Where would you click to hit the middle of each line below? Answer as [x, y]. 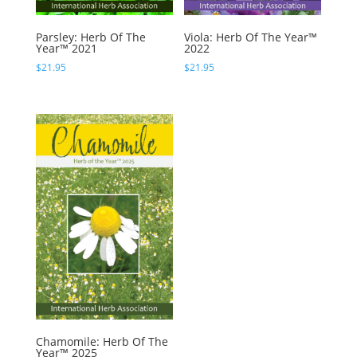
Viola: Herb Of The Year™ [251, 37]
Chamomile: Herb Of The [102, 342]
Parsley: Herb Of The [90, 37]
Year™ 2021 [66, 49]
